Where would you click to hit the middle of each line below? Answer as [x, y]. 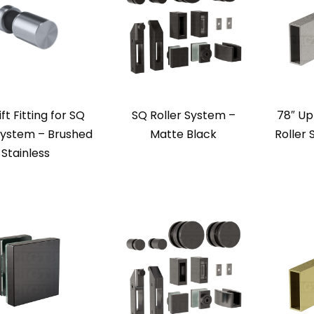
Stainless [26, 153]
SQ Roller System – [183, 115]
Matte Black [183, 134]
